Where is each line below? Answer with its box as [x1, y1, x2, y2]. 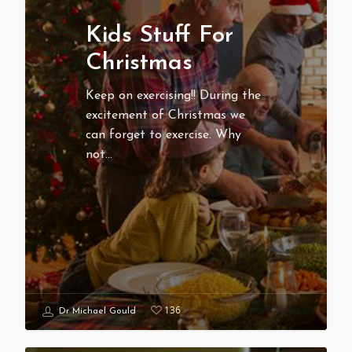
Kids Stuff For [85, 24, 233, 49]
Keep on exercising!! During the [85, 90, 261, 103]
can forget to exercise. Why [85, 129, 241, 142]
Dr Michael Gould [56, 306, 136, 316]
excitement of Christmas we [85, 109, 245, 123]
